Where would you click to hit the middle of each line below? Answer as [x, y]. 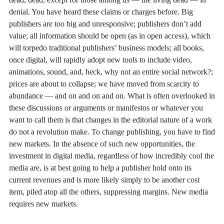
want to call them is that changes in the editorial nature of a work [110, 119]
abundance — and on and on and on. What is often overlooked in [112, 95]
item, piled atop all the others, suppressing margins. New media [108, 191]
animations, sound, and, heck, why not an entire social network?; [111, 71]
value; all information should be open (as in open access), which [110, 35]
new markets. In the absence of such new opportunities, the [102, 143]
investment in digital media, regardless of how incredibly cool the [111, 155]
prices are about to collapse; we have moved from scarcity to [104, 83]
